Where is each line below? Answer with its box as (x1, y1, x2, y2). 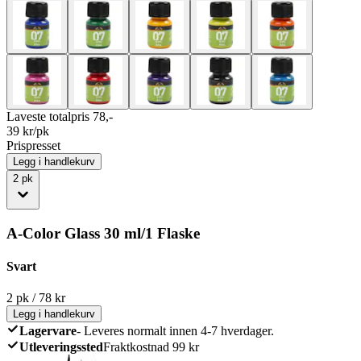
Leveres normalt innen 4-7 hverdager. (84, 324, 274, 338)
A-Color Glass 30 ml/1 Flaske (6, 224, 200, 242)
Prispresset (6, 138, 60, 152)
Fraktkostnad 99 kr (103, 340, 199, 355)
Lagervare (19, 324, 77, 338)
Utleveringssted (19, 340, 103, 355)
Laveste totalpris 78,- (6, 109, 113, 123)
